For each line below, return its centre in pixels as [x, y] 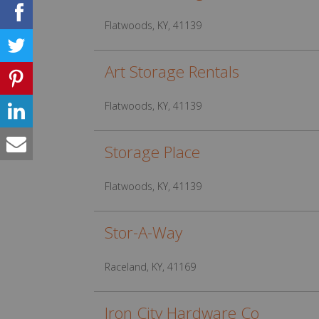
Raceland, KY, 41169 [150, 267]
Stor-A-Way [143, 232]
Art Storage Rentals [172, 72]
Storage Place [152, 152]
